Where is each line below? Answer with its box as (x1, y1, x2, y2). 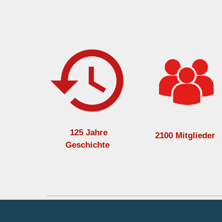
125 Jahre (69, 127, 108, 138)
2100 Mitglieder (155, 130, 216, 141)
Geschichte (65, 140, 110, 150)
